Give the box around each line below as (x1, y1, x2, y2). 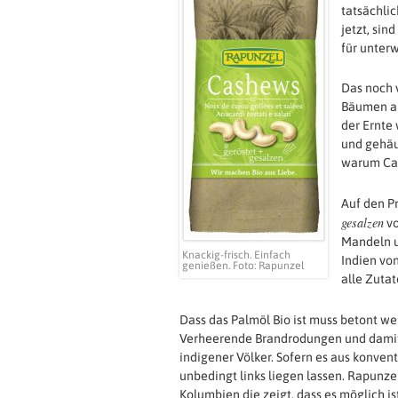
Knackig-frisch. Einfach (182, 249, 291, 262)
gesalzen (341, 214, 384, 232)
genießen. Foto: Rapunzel (182, 259, 305, 273)
